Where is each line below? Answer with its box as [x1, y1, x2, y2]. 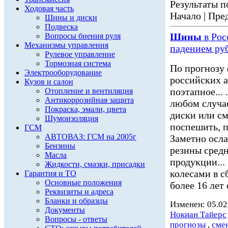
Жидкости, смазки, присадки [45, 160, 145, 168]
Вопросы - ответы [45, 215, 107, 223]
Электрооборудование [24, 68, 102, 77]
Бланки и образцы [45, 196, 108, 205]
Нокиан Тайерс [170, 210, 226, 219]
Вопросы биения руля [45, 32, 121, 40]
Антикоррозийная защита [45, 96, 134, 104]
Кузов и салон [24, 77, 73, 86]
